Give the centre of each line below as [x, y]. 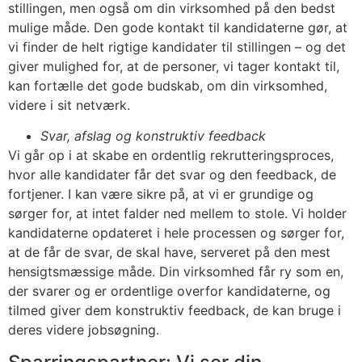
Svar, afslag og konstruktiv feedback [155, 136]
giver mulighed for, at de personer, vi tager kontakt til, [174, 66]
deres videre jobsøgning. [88, 330]
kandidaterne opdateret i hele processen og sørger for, [176, 233]
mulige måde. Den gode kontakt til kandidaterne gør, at [178, 27]
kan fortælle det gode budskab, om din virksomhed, [168, 85]
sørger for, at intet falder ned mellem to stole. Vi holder [177, 214]
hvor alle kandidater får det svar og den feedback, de [172, 175]
